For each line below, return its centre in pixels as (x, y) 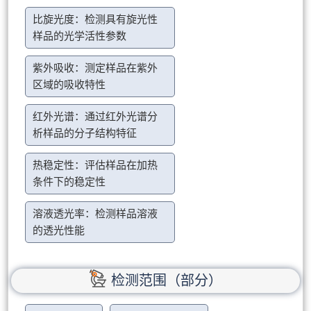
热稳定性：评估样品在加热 (95, 166)
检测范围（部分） (167, 280)
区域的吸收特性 (69, 85)
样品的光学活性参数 (80, 36)
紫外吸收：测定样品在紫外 (95, 68)
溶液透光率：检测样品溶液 (95, 214)
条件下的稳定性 (69, 182)
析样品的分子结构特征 (85, 134)
